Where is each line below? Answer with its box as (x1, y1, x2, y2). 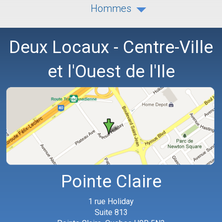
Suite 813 (94, 207, 128, 217)
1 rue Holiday (88, 196, 134, 206)
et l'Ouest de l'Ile (47, 61, 175, 82)
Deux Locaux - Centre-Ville (9, 37, 213, 58)
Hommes (91, 2, 131, 15)
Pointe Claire (60, 171, 162, 192)
